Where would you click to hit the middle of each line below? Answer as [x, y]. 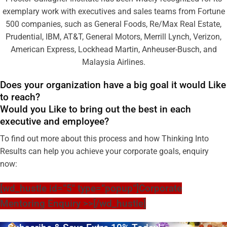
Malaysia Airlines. [113, 62]
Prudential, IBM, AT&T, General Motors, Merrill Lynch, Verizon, [113, 36]
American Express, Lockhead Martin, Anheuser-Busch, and [113, 49]
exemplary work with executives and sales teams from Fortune [113, 11]
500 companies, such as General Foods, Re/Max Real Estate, [113, 24]
